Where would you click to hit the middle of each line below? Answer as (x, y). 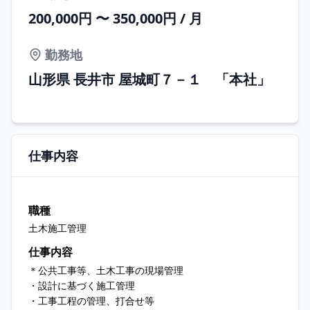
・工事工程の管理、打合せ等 (91, 301)
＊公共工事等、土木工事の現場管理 (106, 270)
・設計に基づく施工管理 (82, 285)
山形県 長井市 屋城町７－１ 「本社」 (149, 79)
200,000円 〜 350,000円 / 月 (116, 18)
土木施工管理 (57, 228)
